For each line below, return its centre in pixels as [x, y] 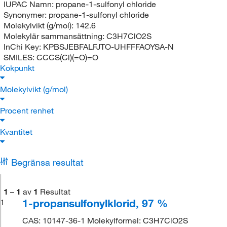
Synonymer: [26, 14]
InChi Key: [23, 46]
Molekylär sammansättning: [55, 36]
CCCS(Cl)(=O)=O [67, 57]
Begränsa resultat [47, 162]
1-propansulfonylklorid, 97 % [95, 203]
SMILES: [20, 57]
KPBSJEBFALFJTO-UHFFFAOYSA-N [108, 46]
